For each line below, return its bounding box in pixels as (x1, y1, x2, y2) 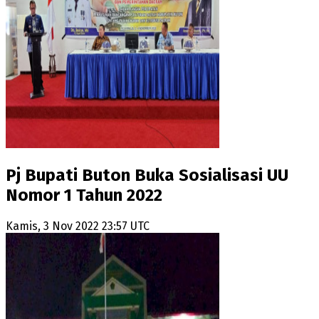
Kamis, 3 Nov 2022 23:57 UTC (6, 219, 150, 234)
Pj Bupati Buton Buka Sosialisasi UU (6, 165, 288, 186)
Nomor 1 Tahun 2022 (6, 185, 162, 206)
